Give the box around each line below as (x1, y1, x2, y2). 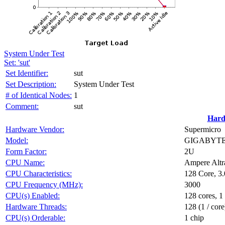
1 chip (184, 213, 204, 222)
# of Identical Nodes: (6, 91, 72, 99)
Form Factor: (6, 147, 47, 156)
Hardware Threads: (6, 202, 67, 211)
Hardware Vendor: (6, 125, 64, 134)
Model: (6, 136, 28, 145)
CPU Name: (6, 158, 45, 167)
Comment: (6, 102, 39, 110)
